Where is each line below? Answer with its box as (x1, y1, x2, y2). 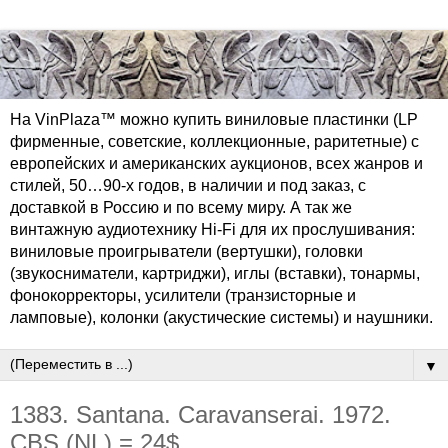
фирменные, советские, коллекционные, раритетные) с (10, 133, 419, 151)
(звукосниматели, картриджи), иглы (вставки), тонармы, (10, 265, 420, 283)
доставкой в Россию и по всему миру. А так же (10, 199, 352, 217)
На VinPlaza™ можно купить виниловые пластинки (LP (10, 111, 418, 129)
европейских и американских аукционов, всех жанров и (10, 155, 423, 173)
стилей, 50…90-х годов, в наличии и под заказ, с (10, 177, 366, 195)
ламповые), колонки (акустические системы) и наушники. (10, 309, 433, 327)
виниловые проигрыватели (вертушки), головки (10, 243, 363, 261)
